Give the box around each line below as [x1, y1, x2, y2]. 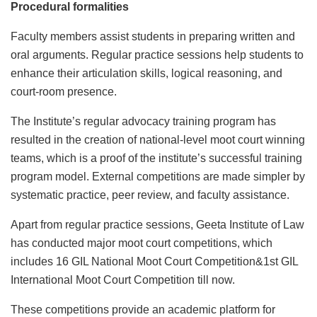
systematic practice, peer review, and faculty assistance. [11, 189, 289, 202]
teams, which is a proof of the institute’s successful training [11, 152, 302, 165]
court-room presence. [11, 86, 117, 98]
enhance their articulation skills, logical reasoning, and [11, 67, 282, 80]
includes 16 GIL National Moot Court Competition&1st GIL [11, 255, 298, 268]
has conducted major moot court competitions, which [11, 237, 272, 250]
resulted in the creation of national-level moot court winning [11, 134, 305, 146]
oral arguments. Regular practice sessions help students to [11, 49, 304, 62]
